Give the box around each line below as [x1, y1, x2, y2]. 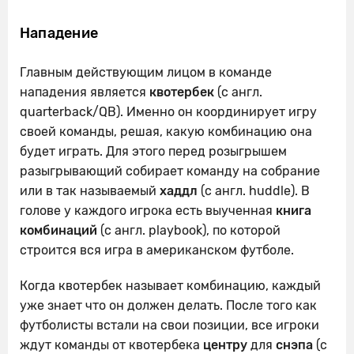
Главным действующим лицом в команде [20, 64, 272, 80]
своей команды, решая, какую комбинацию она [20, 123, 312, 139]
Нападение [20, 24, 99, 42]
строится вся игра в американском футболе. [20, 242, 294, 258]
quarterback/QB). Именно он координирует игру [20, 104, 317, 119]
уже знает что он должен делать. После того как [20, 297, 317, 313]
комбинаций [20, 222, 97, 238]
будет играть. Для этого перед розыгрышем [20, 143, 287, 159]
